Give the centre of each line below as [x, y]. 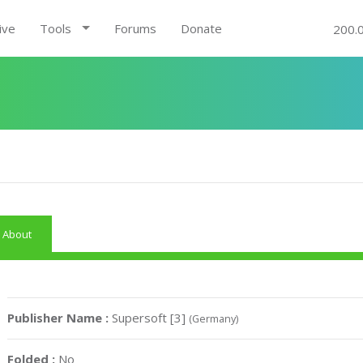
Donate [201, 28]
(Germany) [214, 318]
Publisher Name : [60, 318]
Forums [135, 28]
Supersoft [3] [151, 318]
